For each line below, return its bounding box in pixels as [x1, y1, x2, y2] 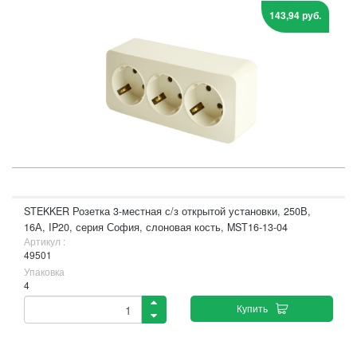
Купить [236, 301, 268, 315]
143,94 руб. [269, 8, 321, 22]
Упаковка [24, 265, 65, 278]
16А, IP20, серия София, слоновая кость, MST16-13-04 [24, 220, 288, 234]
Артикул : [24, 234, 65, 248]
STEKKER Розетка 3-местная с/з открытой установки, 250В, [24, 204, 311, 218]
